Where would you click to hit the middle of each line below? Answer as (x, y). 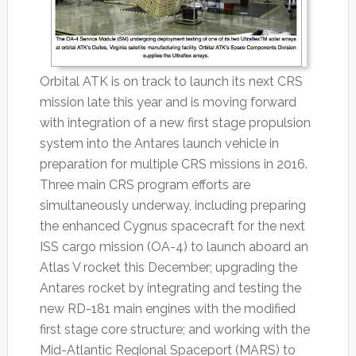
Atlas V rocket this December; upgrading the (168, 267)
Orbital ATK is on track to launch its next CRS (171, 81)
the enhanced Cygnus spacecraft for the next (172, 226)
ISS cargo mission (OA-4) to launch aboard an (174, 246)
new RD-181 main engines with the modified (167, 308)
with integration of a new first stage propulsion (175, 122)
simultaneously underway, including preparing (172, 205)
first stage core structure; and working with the (174, 329)
